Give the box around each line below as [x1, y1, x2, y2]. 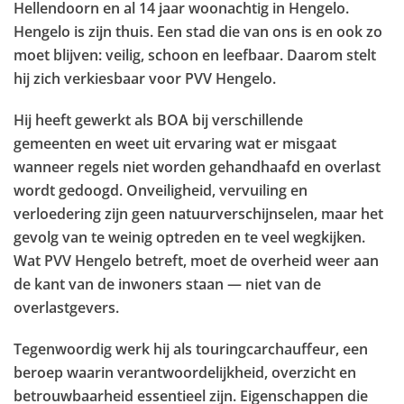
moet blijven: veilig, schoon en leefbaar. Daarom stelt [14, 45, 376, 65]
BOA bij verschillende [157, 110, 303, 130]
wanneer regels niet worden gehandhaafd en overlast [14, 157, 381, 177]
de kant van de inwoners [14, 274, 182, 294]
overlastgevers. [14, 298, 119, 317]
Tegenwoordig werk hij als [14, 339, 192, 359]
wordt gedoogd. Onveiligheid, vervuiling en [14, 180, 308, 200]
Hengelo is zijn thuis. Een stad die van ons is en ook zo [14, 22, 382, 41]
